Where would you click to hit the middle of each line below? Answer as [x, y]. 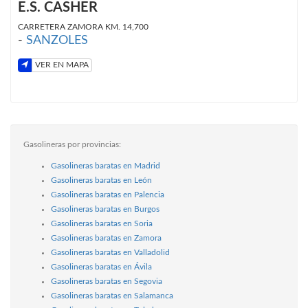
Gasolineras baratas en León [101, 180]
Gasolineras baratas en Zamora [106, 238]
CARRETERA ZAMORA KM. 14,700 [83, 26]
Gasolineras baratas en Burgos [105, 209]
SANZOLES [57, 40]
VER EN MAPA [62, 65]
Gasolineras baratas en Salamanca [112, 295]
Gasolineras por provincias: [72, 144]
